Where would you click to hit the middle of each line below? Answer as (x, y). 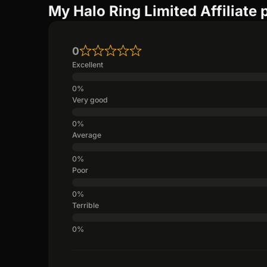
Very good (90, 100)
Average (87, 135)
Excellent (88, 64)
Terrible (86, 205)
